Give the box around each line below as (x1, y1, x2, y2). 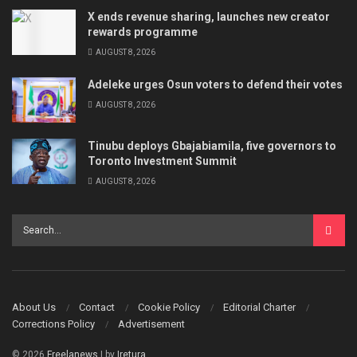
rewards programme (88, 25, 198, 38)
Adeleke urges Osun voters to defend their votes (88, 77, 343, 91)
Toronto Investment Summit (88, 155, 237, 168)
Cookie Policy (138, 300, 200, 313)
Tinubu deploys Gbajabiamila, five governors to (88, 139, 336, 153)
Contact (79, 300, 115, 313)
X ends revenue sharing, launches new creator (88, 10, 330, 23)
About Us (12, 300, 56, 313)
